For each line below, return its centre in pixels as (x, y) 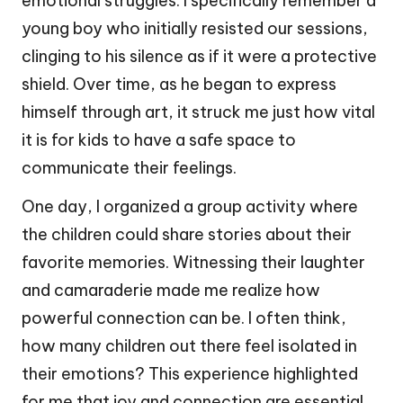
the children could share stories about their (187, 234)
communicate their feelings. (129, 167)
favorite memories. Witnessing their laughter (193, 262)
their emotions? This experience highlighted (190, 373)
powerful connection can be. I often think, (184, 318)
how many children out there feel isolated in (189, 345)
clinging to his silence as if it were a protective (199, 56)
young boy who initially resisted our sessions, (195, 28)
